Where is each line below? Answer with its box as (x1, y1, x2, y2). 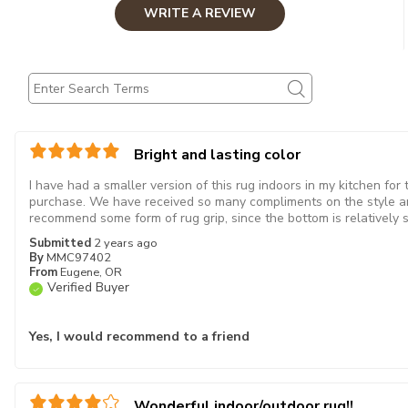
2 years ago (94, 235, 158, 251)
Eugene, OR (60, 264, 122, 280)
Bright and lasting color (134, 145, 301, 165)
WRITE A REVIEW (143, 4, 256, 22)
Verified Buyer (47, 279, 129, 296)
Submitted (29, 235, 94, 251)
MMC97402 (46, 250, 111, 266)
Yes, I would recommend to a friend (29, 328, 250, 345)
